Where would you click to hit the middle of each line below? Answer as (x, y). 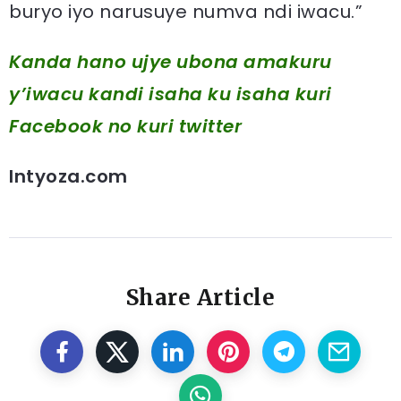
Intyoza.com (68, 176)
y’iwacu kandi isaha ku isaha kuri (171, 94)
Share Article (200, 298)
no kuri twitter (175, 126)
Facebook (59, 126)
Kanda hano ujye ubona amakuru (171, 62)
